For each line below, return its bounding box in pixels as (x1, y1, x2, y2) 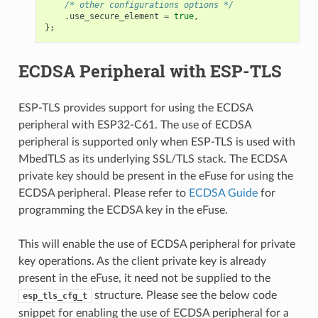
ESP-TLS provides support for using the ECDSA (18, 102, 253, 114)
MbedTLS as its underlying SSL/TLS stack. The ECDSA (18, 153, 287, 165)
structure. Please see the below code (91, 289, 277, 301)
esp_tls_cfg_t (22, 290, 87, 301)
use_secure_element (69, 11, 159, 21)
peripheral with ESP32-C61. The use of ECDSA (18, 119, 251, 131)
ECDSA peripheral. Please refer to (18, 187, 189, 199)
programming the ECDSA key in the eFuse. (18, 204, 228, 216)
